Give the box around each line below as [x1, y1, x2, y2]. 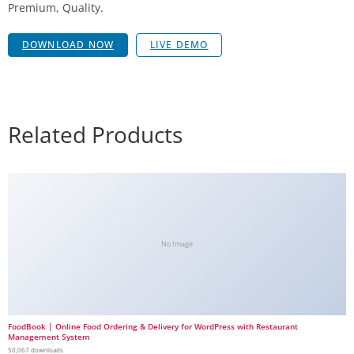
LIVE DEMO [149, 37, 209, 51]
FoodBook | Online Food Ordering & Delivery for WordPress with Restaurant [8, 321, 298, 332]
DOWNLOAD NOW [21, 37, 115, 51]
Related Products [8, 119, 183, 149]
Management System [8, 331, 90, 342]
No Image [161, 239, 193, 249]
